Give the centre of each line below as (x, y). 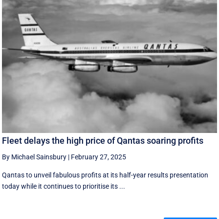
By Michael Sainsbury (34, 157)
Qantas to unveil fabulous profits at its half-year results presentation (105, 175)
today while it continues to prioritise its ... (64, 186)
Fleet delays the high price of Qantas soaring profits (103, 141)
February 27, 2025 (99, 157)
